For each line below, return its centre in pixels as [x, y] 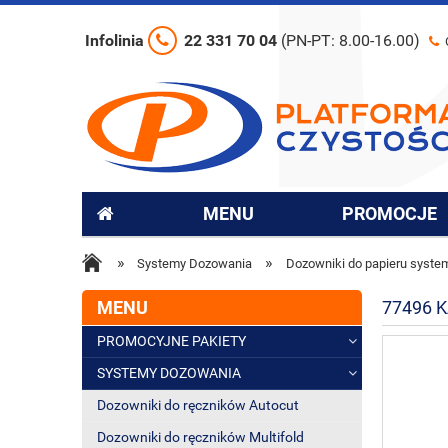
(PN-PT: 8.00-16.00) [350, 40]
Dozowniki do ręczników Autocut [198, 405]
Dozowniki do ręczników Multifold [200, 437]
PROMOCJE [390, 213]
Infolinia [116, 40]
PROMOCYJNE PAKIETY [171, 341]
